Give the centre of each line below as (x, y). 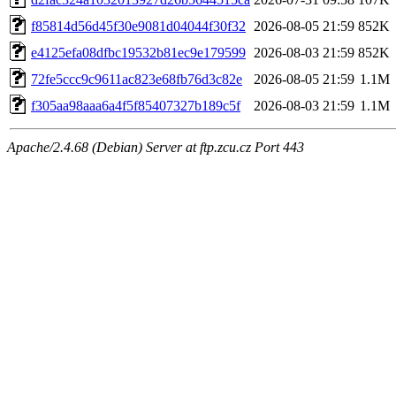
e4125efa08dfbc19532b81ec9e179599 (138, 52)
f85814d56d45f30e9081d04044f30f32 (138, 26)
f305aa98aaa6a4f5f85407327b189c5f (136, 105)
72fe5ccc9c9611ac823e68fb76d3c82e (137, 79)
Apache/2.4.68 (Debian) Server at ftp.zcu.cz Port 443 (156, 147)
